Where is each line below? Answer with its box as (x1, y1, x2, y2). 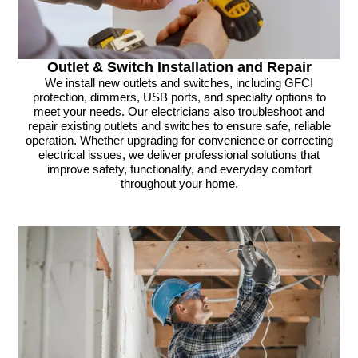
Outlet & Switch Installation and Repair (46, 59, 312, 76)
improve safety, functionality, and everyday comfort (46, 163, 312, 177)
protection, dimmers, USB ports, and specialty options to (32, 91, 326, 105)
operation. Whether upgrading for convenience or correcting (25, 134, 333, 148)
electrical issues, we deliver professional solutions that (38, 149, 320, 162)
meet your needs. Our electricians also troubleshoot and (34, 105, 324, 119)
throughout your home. (120, 177, 238, 191)
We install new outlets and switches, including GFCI (45, 77, 313, 90)
